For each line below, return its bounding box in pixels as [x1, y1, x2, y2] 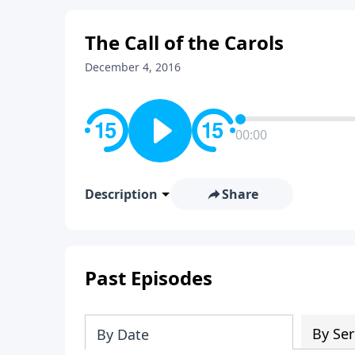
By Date [97, 324, 149, 344]
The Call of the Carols [85, 29, 284, 55]
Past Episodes [85, 264, 212, 291]
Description [85, 185, 158, 203]
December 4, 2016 [85, 59, 181, 74]
